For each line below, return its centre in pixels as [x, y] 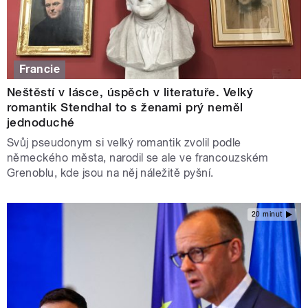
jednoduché [41, 123]
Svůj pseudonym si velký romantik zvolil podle [124, 143]
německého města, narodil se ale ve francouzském [138, 158]
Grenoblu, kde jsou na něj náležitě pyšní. [110, 173]
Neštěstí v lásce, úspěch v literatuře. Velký [130, 92]
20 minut [267, 214]
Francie [40, 69]
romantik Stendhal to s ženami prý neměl [125, 108]
